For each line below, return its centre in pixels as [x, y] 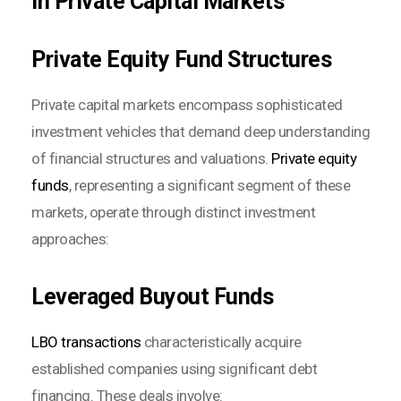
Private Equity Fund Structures [181, 59]
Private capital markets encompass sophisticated [187, 104]
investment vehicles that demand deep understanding [200, 131]
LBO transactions [86, 341]
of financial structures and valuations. [151, 158]
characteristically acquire [221, 341]
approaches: [70, 239]
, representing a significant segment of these [209, 185]
